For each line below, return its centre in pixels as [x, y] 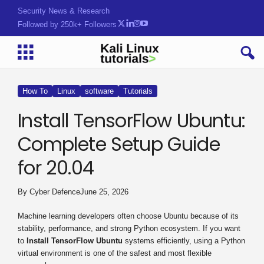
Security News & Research [64, 11]
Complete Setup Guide [119, 144]
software [99, 91]
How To [35, 91]
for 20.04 [56, 168]
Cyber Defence [55, 192]
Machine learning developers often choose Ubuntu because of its [128, 216]
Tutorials [138, 91]
